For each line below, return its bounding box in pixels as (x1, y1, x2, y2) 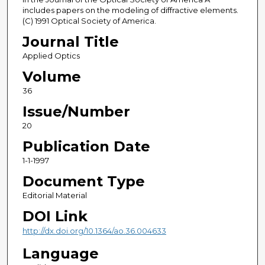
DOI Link (22, 208, 88, 225)
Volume (22, 68, 81, 86)
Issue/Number (22, 103, 130, 121)
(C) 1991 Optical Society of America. (22, 16, 156, 26)
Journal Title (22, 33, 119, 51)
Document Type (22, 173, 145, 190)
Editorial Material (22, 190, 87, 201)
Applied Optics (22, 51, 80, 61)
